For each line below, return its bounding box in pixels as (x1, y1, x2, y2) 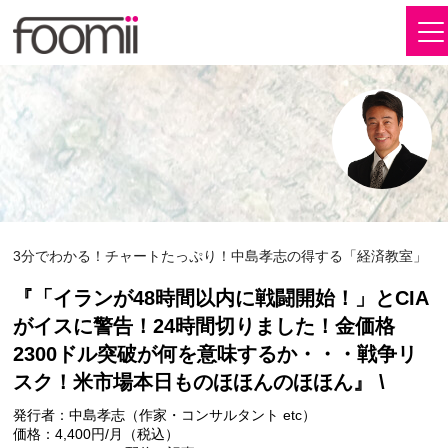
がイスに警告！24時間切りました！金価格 (13, 314, 396, 337)
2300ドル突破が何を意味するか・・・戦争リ (13, 342, 418, 365)
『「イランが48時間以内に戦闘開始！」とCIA (13, 286, 430, 309)
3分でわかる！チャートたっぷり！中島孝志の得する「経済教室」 (13, 247, 428, 264)
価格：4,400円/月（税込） (13, 425, 180, 442)
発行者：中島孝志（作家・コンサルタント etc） (13, 406, 317, 423)
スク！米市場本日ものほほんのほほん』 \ (13, 370, 386, 393)
